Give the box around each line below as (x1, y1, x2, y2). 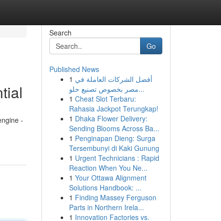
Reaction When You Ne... (69, 163, 147, 173)
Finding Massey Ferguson (74, 192, 156, 202)
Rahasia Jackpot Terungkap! (69, 104, 158, 113)
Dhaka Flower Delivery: (74, 113, 147, 123)
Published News (49, 64, 99, 74)
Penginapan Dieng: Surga (74, 133, 155, 143)
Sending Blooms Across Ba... (69, 123, 159, 133)
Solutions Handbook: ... (69, 183, 142, 192)
